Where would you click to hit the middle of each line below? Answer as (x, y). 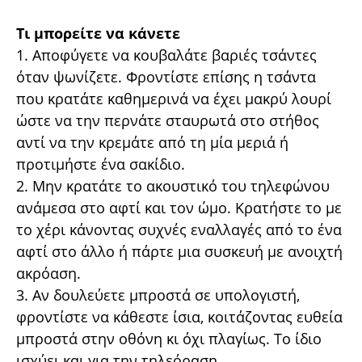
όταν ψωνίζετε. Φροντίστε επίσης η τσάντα (166, 77)
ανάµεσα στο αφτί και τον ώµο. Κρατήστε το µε (179, 208)
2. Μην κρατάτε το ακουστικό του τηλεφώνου (173, 186)
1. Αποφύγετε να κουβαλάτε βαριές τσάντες (166, 55)
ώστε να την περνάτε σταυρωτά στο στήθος (168, 120)
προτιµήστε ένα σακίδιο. (101, 164)
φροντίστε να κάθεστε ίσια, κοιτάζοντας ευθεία (179, 317)
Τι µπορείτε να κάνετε (98, 33)
